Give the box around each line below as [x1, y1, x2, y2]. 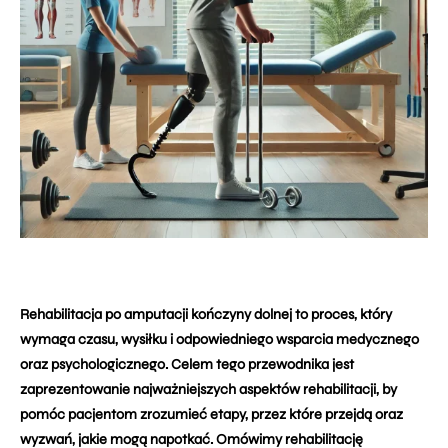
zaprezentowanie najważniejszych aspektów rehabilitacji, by [20, 381, 397, 398]
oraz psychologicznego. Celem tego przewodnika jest [20, 356, 354, 373]
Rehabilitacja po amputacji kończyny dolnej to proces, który [20, 306, 392, 323]
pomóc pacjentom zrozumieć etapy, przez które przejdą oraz [20, 406, 403, 423]
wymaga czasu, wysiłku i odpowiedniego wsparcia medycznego [20, 331, 419, 348]
